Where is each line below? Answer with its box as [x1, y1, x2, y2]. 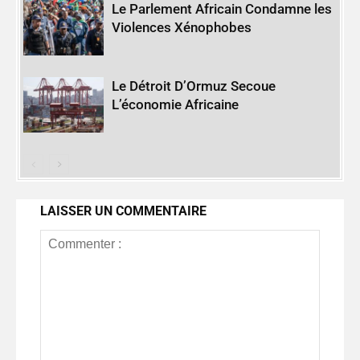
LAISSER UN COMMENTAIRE [40, 203, 207, 219]
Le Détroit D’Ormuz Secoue [112, 78, 276, 95]
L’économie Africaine [112, 96, 239, 113]
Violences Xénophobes [112, 19, 252, 36]
